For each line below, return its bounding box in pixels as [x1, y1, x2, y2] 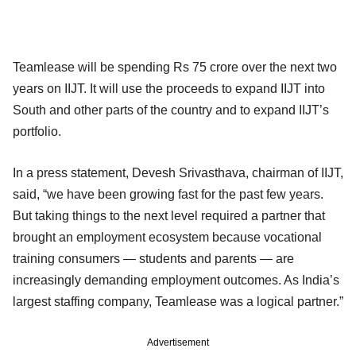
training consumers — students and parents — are [13, 251, 294, 265]
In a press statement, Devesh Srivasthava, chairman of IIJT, [13, 165, 343, 180]
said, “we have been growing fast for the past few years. [13, 187, 323, 201]
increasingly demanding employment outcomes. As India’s [13, 273, 339, 287]
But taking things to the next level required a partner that [13, 208, 325, 222]
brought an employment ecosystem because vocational [13, 230, 322, 244]
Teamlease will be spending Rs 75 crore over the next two [13, 60, 337, 74]
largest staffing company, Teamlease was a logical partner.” [13, 294, 343, 308]
